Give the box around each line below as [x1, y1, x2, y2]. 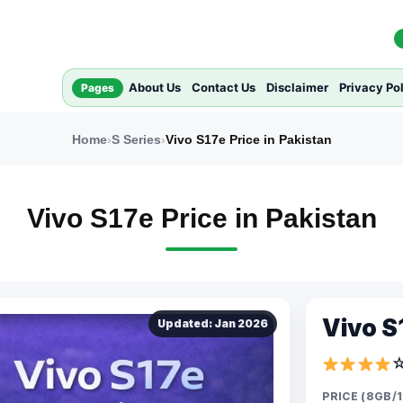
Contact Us [192, 80, 255, 94]
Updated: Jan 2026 [157, 317, 268, 330]
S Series [111, 132, 161, 147]
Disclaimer [266, 80, 328, 94]
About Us [129, 80, 181, 94]
